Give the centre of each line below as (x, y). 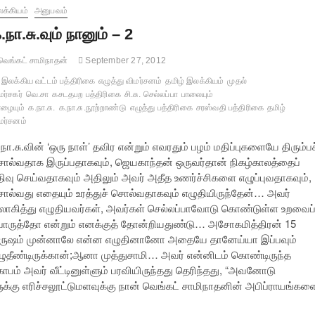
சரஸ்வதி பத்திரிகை (230, 108)
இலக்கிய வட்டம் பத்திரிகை (49, 81)
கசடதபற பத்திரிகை (86, 95)
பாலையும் (197, 95)
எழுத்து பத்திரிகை (161, 108)
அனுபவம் (51, 11)
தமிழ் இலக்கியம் (195, 81)
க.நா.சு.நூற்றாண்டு (92, 108)
